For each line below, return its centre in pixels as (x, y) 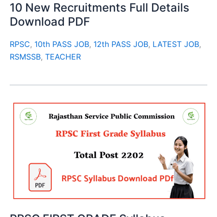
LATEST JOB (176, 44)
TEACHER (63, 57)
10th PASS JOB (62, 44)
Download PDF (50, 21)
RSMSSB (25, 57)
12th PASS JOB (121, 44)
